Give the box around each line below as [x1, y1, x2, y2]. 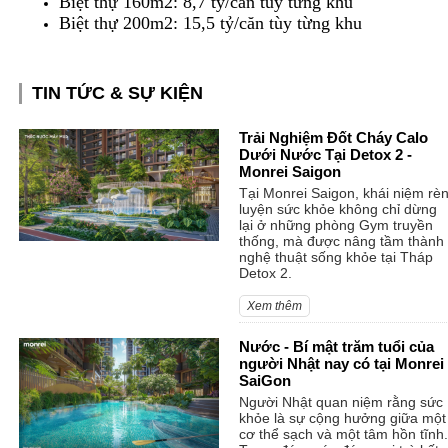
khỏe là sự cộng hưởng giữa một [238, 409, 446, 426]
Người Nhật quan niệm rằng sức [238, 393, 443, 410]
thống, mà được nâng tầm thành [238, 232, 444, 249]
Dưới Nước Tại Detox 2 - [238, 145, 412, 163]
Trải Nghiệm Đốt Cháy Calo [238, 128, 428, 146]
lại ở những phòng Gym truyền [238, 216, 433, 233]
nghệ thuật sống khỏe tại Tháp [238, 248, 433, 265]
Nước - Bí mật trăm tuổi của [238, 337, 434, 355]
